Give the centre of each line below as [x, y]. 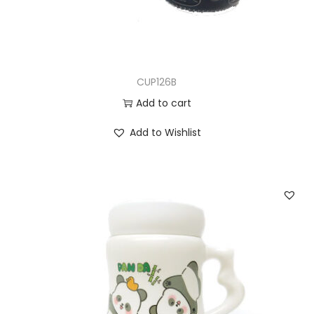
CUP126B [157, 82]
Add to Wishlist [166, 132]
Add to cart [163, 103]
